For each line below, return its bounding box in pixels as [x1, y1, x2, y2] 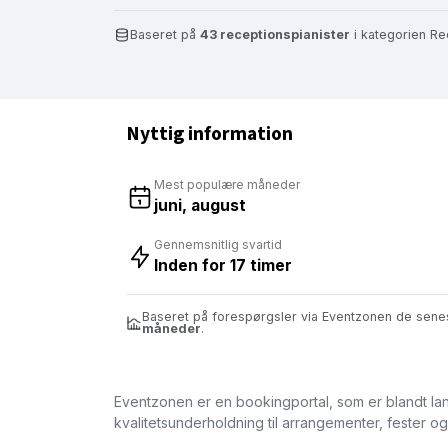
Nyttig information [126, 119, 293, 148]
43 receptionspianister [200, 26, 350, 42]
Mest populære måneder [154, 176, 300, 192]
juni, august [154, 195, 246, 215]
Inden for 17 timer [154, 255, 292, 275]
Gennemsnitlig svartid [154, 236, 282, 252]
